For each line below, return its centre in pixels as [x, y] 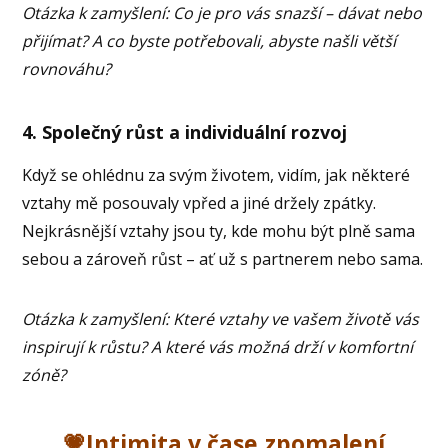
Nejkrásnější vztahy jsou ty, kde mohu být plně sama [219, 230]
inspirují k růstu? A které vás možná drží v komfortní [218, 346]
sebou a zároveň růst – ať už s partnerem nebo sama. [223, 258]
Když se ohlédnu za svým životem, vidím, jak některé [216, 174]
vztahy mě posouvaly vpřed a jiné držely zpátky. [199, 202]
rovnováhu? [67, 68]
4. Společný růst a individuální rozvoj [185, 131]
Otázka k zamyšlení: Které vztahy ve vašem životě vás [221, 318]
